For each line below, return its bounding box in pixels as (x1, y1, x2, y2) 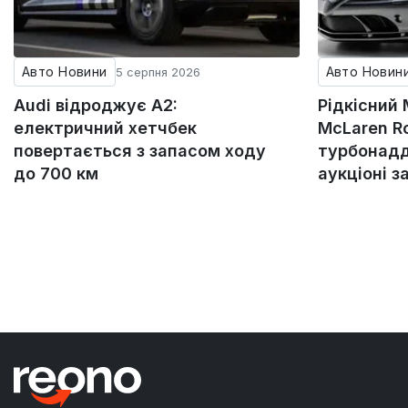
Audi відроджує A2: (14, 95, 178, 115)
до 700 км (14, 163, 98, 183)
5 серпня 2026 (115, 64, 200, 79)
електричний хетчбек (14, 117, 197, 138)
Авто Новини (22, 63, 107, 79)
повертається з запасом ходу (14, 140, 266, 160)
